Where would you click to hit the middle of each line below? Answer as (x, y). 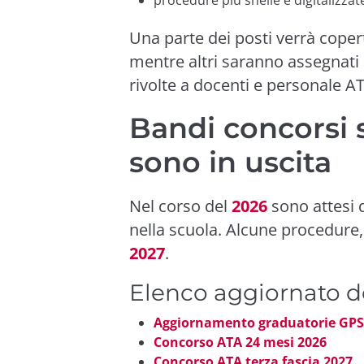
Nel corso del (180, 206)
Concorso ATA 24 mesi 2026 (240, 342)
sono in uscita (230, 162)
